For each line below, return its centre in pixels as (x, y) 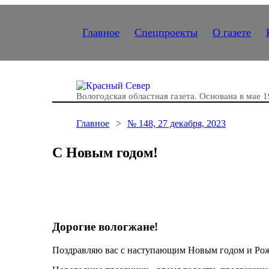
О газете (232, 32)
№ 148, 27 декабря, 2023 (177, 123)
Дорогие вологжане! (105, 227)
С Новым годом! (105, 153)
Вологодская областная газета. (138, 96)
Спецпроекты (166, 32)
